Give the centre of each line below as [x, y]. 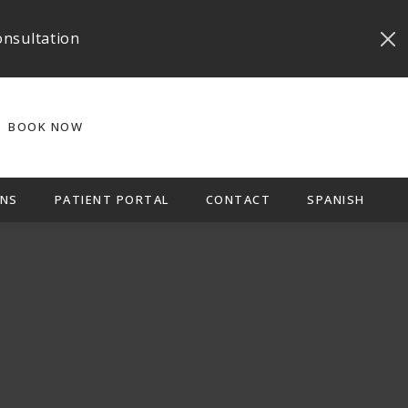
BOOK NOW [46, 127]
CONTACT [238, 199]
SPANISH [336, 199]
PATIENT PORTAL [112, 199]
